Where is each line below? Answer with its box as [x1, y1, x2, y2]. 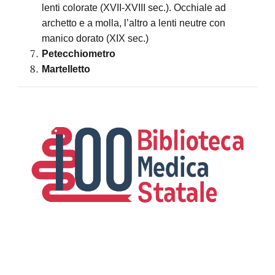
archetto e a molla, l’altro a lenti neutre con [42, 18, 225, 29]
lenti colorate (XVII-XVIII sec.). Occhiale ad [42, 2, 226, 14]
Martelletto [42, 64, 90, 75]
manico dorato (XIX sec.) [42, 33, 149, 44]
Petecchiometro [42, 48, 115, 60]
